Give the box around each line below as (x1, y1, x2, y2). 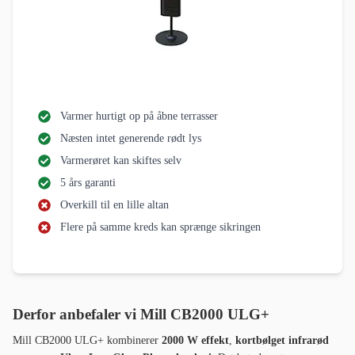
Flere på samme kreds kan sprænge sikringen (60, 221, 261, 234)
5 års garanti (60, 177, 116, 189)
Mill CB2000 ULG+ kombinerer (13, 334, 162, 347)
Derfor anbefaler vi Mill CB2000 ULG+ (13, 306, 269, 323)
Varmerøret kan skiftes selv (60, 155, 181, 167)
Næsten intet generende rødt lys (60, 132, 201, 145)
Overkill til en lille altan (60, 199, 169, 212)
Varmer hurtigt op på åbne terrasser (60, 110, 218, 123)
